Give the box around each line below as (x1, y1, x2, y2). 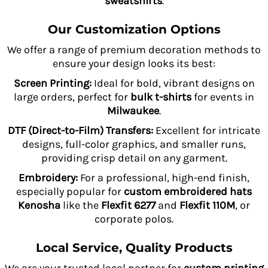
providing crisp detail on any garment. (41, 151, 227, 165)
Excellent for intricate (153, 124, 260, 137)
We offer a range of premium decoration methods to (7, 43, 261, 56)
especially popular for (16, 185, 124, 198)
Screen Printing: (13, 77, 92, 90)
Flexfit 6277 (101, 199, 156, 212)
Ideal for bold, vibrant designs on (91, 77, 255, 90)
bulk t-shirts (130, 90, 191, 103)
